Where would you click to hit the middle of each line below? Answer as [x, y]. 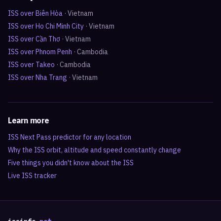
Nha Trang [51, 77]
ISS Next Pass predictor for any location [70, 137]
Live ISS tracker [32, 176]
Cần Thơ [48, 39]
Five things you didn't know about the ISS [71, 163]
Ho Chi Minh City [60, 26]
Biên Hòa [49, 13]
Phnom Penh [54, 52]
